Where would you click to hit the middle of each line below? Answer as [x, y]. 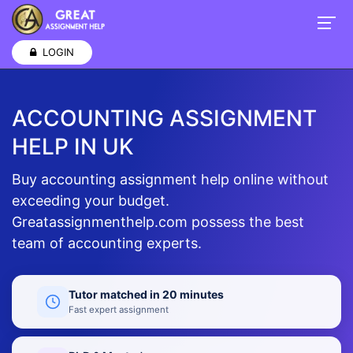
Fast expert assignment [119, 309]
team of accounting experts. [107, 243]
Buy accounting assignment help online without [170, 179]
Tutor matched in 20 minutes [146, 294]
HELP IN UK [73, 147]
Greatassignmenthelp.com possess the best [158, 222]
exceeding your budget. [91, 201]
